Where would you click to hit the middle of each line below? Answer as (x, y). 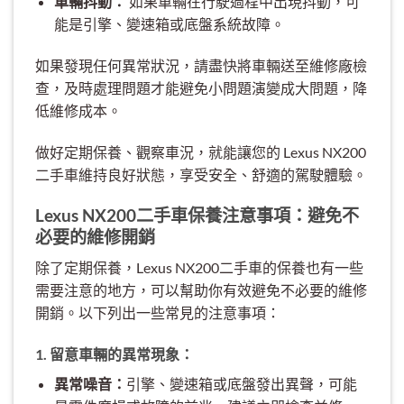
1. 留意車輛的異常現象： (115, 354)
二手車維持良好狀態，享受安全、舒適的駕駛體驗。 (201, 174)
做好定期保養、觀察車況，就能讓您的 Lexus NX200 (201, 151)
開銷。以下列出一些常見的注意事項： (158, 313)
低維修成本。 (78, 111)
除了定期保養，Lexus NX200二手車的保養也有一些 (199, 268)
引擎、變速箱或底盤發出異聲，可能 (241, 384)
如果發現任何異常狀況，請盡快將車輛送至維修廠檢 (201, 66)
